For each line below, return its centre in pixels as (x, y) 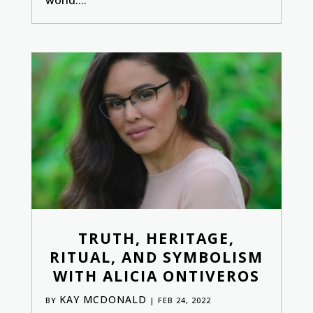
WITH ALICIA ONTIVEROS (156, 276)
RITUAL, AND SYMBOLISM (156, 257)
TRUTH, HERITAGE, (156, 238)
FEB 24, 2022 (184, 300)
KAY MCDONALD (103, 299)
